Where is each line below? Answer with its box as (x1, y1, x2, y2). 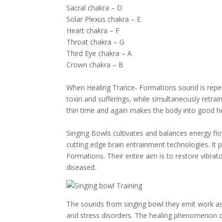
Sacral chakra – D (66, 3, 123, 12)
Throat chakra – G (66, 37, 125, 47)
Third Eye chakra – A (66, 49, 132, 58)
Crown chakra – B (66, 60, 124, 69)
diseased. (66, 163, 97, 172)
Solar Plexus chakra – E (66, 14, 141, 24)
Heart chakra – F (66, 26, 120, 35)
